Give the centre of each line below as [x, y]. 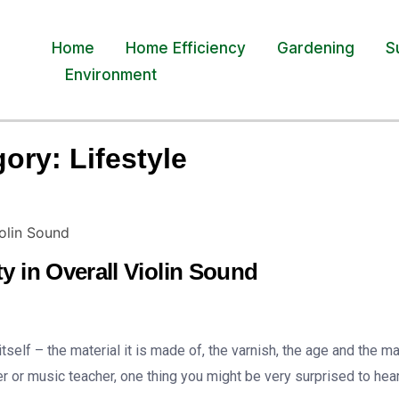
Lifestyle [128, 159]
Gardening [316, 48]
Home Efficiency [186, 48]
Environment [111, 75]
